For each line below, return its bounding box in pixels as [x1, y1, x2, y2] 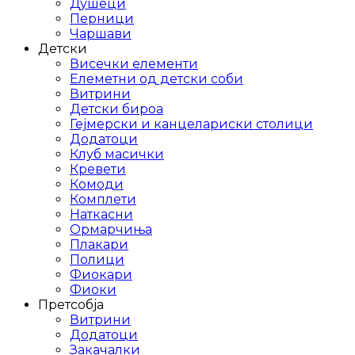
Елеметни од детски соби [70, 71, 243, 86]
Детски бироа [70, 101, 163, 116]
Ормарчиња [70, 221, 152, 237]
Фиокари [70, 266, 132, 282]
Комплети [70, 191, 136, 207]
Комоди [70, 176, 124, 192]
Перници [70, 10, 134, 26]
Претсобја [38, 296, 104, 312]
